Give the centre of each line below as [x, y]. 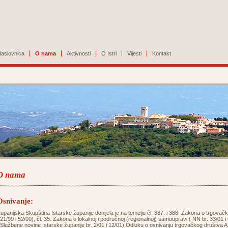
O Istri [109, 53]
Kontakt [162, 53]
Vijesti [134, 53]
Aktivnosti [79, 53]
